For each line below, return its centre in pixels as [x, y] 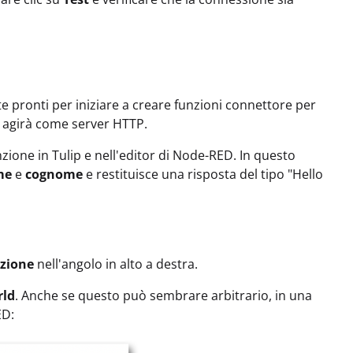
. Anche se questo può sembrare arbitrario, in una [163, 296]
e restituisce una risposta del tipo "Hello [203, 175]
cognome [54, 175]
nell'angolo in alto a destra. [116, 264]
